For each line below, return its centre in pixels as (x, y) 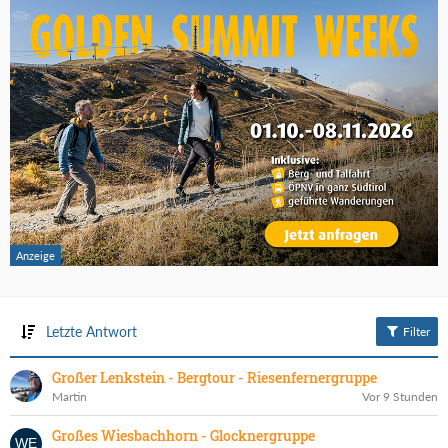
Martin (69, 396)
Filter (415, 331)
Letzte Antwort (91, 331)
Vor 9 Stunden (400, 396)
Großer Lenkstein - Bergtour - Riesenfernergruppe (214, 377)
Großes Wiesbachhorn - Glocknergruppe (183, 435)
